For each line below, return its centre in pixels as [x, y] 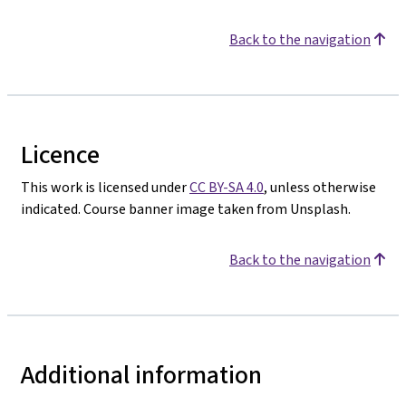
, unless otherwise [320, 187]
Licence [60, 155]
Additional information [141, 375]
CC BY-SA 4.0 [227, 187]
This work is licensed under [105, 187]
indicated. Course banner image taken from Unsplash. [186, 209]
